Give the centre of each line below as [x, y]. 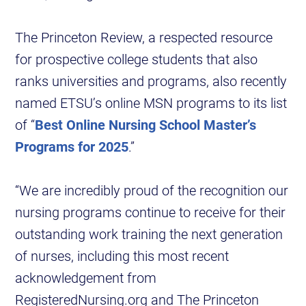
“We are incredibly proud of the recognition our [152, 190]
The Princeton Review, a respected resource [144, 37]
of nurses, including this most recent [122, 256]
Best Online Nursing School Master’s [146, 125]
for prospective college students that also [137, 59]
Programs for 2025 [72, 147]
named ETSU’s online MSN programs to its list [151, 103]
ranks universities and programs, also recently [151, 81]
